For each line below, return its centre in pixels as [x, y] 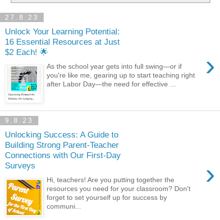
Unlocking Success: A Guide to [62, 135]
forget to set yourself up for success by [107, 197]
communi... [64, 206]
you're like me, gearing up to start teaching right [121, 75]
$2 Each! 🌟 [27, 52]
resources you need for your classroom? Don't [119, 188]
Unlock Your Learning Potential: [62, 32]
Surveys [20, 166]
